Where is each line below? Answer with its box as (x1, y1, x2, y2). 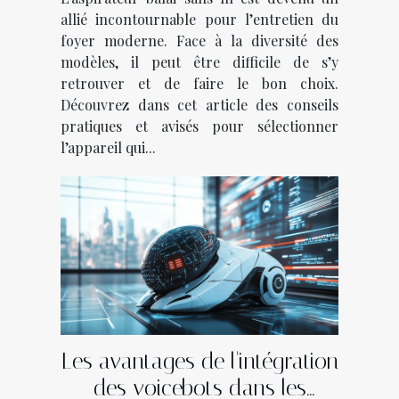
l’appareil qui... (61, 137, 156, 157)
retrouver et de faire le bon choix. (61, 73, 338, 93)
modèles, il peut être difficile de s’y (61, 52, 338, 71)
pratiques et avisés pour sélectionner (61, 116, 338, 135)
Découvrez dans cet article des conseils (61, 94, 338, 114)
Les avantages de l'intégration (61, 348, 338, 375)
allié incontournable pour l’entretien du (61, 9, 338, 28)
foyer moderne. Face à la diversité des (61, 30, 338, 50)
